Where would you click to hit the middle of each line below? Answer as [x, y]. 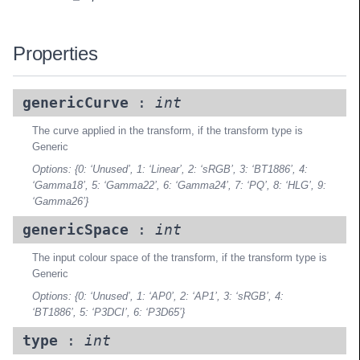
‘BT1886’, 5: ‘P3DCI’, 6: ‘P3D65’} [108, 313]
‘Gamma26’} [60, 202]
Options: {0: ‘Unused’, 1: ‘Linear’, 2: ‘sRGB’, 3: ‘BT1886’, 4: [170, 170]
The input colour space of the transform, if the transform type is [180, 258]
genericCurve [76, 103]
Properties [55, 53]
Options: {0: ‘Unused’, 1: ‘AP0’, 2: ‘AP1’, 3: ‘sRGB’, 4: [158, 297]
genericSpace [76, 230]
